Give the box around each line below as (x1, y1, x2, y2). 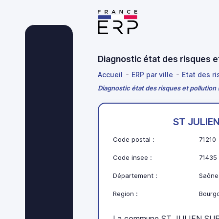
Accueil (98, 70, 123, 79)
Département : (113, 172, 158, 180)
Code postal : (113, 135, 155, 144)
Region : (113, 190, 138, 198)
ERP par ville (131, 70, 173, 79)
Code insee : (113, 153, 153, 162)
